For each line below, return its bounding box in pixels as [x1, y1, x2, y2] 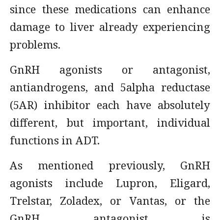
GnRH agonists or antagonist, [10, 62, 210, 77]
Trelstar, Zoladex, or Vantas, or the [10, 193, 210, 208]
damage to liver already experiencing [10, 19, 210, 34]
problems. [10, 37, 60, 52]
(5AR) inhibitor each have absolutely [10, 97, 210, 112]
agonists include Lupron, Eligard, [10, 175, 210, 190]
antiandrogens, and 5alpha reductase [10, 80, 210, 94]
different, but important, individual [10, 115, 210, 130]
